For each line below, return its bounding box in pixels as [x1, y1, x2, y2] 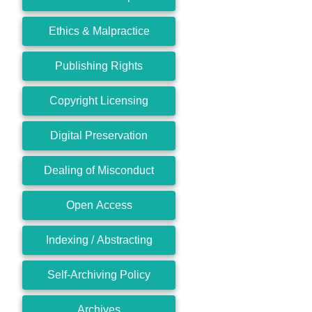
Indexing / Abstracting [45, 233, 153, 246]
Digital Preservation [50, 129, 148, 141]
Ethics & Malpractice [48, 24, 150, 37]
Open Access [65, 198, 132, 211]
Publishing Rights [55, 59, 143, 72]
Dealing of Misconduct [44, 164, 154, 176]
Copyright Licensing [49, 94, 148, 107]
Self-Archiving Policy [47, 268, 150, 281]
